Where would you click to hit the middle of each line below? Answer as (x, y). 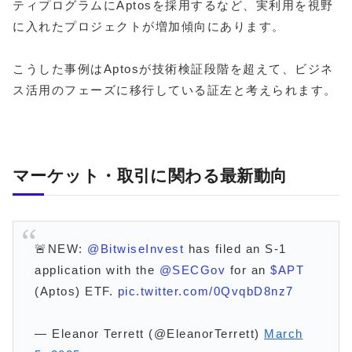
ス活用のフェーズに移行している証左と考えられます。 (175, 90)
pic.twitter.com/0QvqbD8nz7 (205, 291)
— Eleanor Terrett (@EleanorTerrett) (149, 333)
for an (248, 269)
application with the (97, 269)
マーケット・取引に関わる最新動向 (150, 175)
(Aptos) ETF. (76, 291)
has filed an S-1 (235, 248)
